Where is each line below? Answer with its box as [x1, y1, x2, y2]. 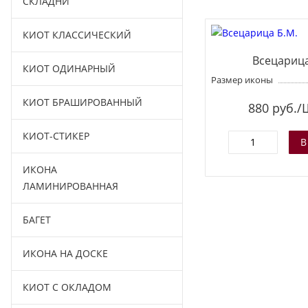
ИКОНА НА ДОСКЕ [23, 247, 108, 260]
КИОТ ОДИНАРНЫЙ [23, 62, 115, 75]
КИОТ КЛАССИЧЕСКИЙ [23, 28, 131, 41]
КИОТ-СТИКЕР [23, 129, 89, 142]
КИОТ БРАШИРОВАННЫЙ [23, 96, 142, 109]
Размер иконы [211, 74, 274, 86]
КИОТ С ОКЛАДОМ [23, 280, 111, 294]
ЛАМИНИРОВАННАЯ [23, 179, 118, 192]
